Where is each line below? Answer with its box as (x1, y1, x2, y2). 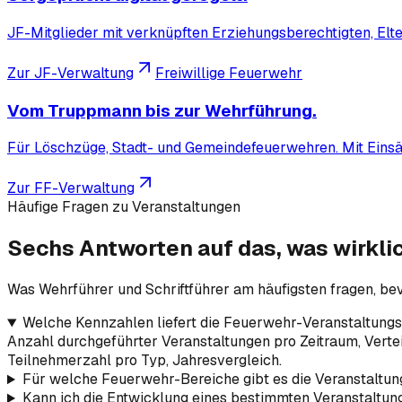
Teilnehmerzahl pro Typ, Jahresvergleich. (7, 351, 282, 371)
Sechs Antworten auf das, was (7, 234, 333, 263)
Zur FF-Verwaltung (7, 179, 135, 198)
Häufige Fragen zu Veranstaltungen (7, 197, 240, 217)
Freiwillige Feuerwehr (155, 63, 302, 83)
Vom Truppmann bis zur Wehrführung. (7, 99, 317, 122)
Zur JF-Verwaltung (7, 63, 134, 83)
